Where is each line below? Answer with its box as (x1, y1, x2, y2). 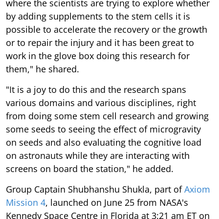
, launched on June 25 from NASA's (45, 196, 188, 208)
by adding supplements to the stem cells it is (6, 10, 190, 22)
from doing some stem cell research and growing (6, 109, 209, 122)
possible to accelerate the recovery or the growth (6, 23, 207, 35)
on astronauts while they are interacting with (6, 149, 190, 161)
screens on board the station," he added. (6, 162, 174, 175)
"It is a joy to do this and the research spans (6, 83, 186, 95)
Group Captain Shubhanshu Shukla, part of (6, 183, 184, 195)
